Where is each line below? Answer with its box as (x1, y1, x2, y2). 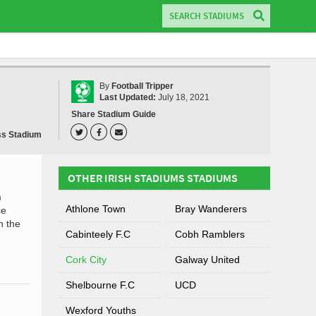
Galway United (175, 254, 240, 265)
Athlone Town (66, 203, 126, 214)
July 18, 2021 (156, 92, 209, 102)
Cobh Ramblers (175, 229, 245, 240)
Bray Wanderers (175, 203, 247, 214)
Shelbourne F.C (66, 279, 135, 291)
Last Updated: (99, 92, 156, 102)
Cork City (66, 254, 107, 265)
